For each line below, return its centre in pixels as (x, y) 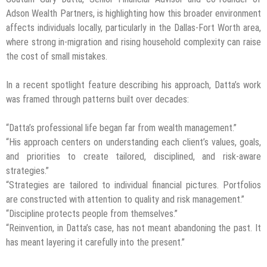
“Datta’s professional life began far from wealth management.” (121, 128)
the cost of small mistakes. (57, 56)
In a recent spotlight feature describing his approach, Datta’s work (133, 85)
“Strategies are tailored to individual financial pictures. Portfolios (133, 185)
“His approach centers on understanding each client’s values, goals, (133, 142)
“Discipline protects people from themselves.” (92, 213)
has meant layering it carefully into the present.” (95, 242)
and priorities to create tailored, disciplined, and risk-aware (133, 156)
